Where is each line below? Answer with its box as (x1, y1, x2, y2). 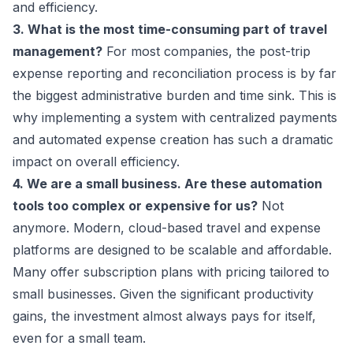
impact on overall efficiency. (13, 154, 180, 170)
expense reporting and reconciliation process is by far (13, 65, 336, 82)
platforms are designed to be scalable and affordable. (13, 242, 332, 258)
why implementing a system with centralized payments (13, 110, 337, 126)
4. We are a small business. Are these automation (13, 176, 322, 192)
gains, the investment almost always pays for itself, (13, 308, 316, 325)
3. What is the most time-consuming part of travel (13, 21, 327, 38)
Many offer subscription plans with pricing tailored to (13, 264, 329, 281)
